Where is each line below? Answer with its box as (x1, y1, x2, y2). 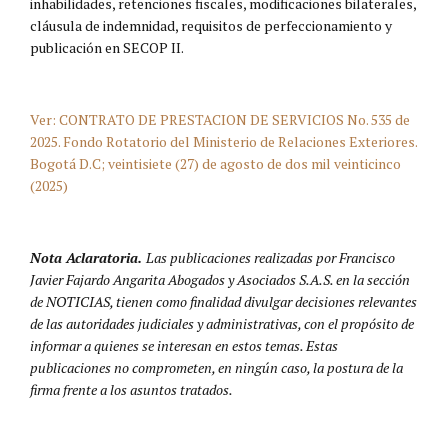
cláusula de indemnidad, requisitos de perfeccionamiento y (30, 15, 392, 35)
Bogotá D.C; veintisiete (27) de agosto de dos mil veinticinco (30, 153, 401, 173)
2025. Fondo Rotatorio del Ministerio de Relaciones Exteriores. (30, 131, 417, 151)
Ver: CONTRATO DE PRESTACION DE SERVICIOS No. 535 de (30, 109, 410, 129)
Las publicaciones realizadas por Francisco (146, 247, 395, 267)
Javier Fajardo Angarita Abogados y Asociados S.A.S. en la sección (30, 269, 410, 289)
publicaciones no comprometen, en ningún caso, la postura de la (30, 357, 403, 377)
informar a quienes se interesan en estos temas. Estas (30, 335, 338, 355)
